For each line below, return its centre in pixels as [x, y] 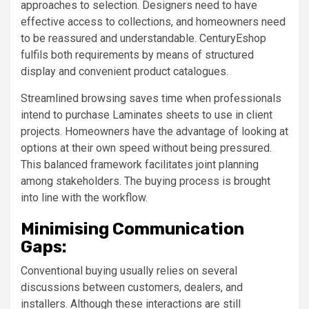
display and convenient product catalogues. [124, 71]
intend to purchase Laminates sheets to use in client [147, 114]
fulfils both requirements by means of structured [137, 54]
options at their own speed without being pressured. [146, 148]
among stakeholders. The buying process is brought [146, 181]
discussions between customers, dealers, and [132, 287]
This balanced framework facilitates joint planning [140, 164]
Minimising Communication [132, 229]
